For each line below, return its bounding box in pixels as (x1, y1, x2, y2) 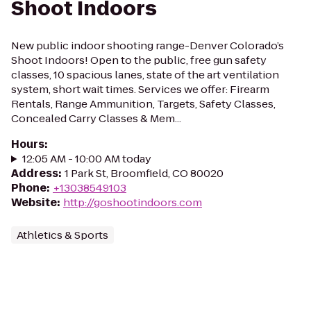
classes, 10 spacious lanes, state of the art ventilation (11, 67, 279, 82)
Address (11, 166, 58, 180)
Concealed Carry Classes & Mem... (11, 111, 181, 126)
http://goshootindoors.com (63, 195, 202, 210)
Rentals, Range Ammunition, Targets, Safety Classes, (11, 96, 276, 111)
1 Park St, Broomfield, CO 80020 (65, 166, 224, 180)
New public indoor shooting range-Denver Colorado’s (11, 38, 284, 53)
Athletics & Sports (17, 228, 108, 242)
